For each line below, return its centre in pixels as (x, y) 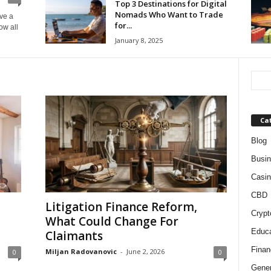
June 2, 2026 (145, 251)
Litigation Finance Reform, (121, 207)
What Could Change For (112, 221)
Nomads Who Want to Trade (169, 15)
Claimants (74, 236)
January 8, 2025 (139, 40)
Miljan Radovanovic (81, 251)
